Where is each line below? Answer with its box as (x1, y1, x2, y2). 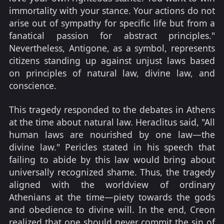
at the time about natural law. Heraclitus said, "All (9, 115, 215, 128)
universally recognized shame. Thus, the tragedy (9, 165, 215, 178)
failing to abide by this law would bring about (9, 153, 215, 165)
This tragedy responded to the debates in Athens (9, 103, 215, 115)
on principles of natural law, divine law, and (9, 67, 215, 79)
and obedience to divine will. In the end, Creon (9, 203, 215, 215)
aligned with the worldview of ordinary (9, 178, 215, 190)
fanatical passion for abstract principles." (9, 29, 215, 42)
